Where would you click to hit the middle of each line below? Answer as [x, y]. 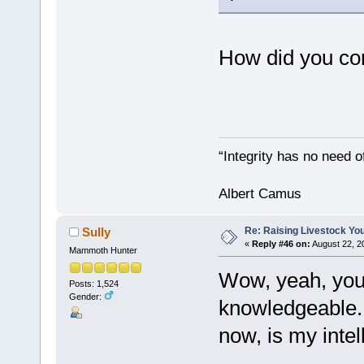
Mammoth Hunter [103, 251]
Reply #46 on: [281, 243]
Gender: [86, 296]
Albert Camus [260, 193]
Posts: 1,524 [93, 283]
